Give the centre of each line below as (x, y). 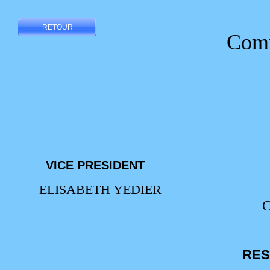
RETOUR (57, 27)
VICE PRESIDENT (95, 165)
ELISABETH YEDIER (95, 190)
